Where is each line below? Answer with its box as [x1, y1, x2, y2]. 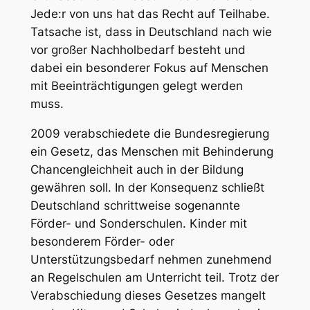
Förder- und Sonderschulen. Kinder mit [30, 216, 247, 230]
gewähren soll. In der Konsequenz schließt [30, 180, 264, 194]
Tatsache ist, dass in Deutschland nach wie [30, 25, 272, 39]
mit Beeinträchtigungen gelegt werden [30, 79, 243, 93]
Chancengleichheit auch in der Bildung [30, 162, 244, 176]
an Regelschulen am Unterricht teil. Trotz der [30, 270, 279, 284]
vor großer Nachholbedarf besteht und [30, 43, 246, 57]
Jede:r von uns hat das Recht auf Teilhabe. [30, 7, 270, 21]
